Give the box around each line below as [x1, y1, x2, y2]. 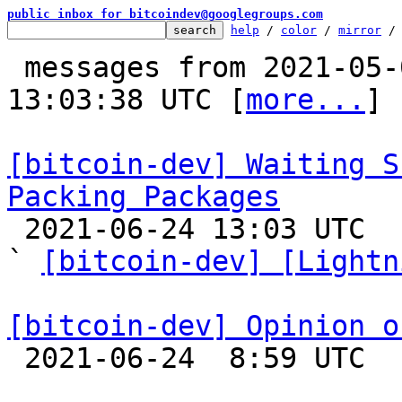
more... [246, 83, 365, 116]
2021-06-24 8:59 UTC [7, 342, 24, 374]
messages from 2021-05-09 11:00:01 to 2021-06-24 [7, 51, 24, 83]
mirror [338, 23, 381, 37]
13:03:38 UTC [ [7, 83, 246, 116]
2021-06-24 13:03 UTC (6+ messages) [7, 213, 24, 245]
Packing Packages [7, 180, 280, 213]
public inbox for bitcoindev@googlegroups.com [7, 7, 323, 21]
